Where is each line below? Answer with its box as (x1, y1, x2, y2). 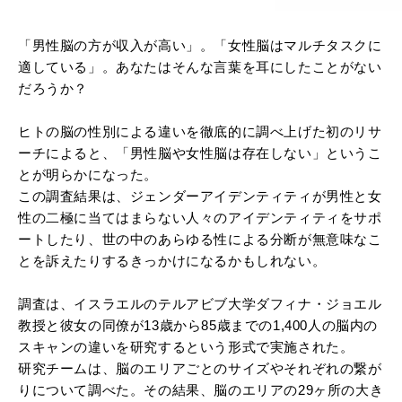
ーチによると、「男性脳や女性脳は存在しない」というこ (18, 144, 382, 161)
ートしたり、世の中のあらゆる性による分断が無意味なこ (18, 231, 382, 247)
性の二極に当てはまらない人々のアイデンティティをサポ (18, 209, 382, 225)
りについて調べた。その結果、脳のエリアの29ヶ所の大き (18, 381, 384, 398)
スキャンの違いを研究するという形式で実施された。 (18, 338, 354, 354)
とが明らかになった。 (18, 166, 158, 182)
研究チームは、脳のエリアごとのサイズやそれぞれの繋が (18, 360, 382, 376)
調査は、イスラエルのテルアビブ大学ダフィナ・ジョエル (18, 295, 382, 311)
